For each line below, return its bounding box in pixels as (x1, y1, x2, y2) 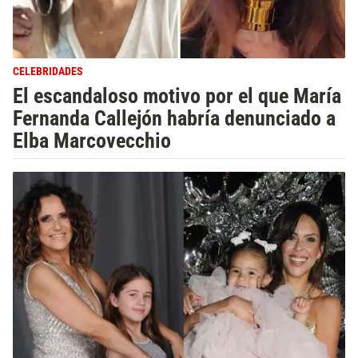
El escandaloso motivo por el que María (13, 84, 341, 109)
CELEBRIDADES (13, 65, 83, 79)
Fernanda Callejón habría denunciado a (13, 106, 336, 131)
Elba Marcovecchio (13, 129, 171, 153)
